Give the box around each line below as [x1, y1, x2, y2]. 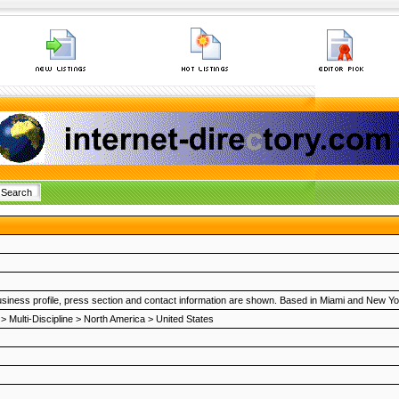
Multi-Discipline [9, 313, 73, 324]
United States [156, 313, 214, 324]
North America [84, 313, 145, 324]
